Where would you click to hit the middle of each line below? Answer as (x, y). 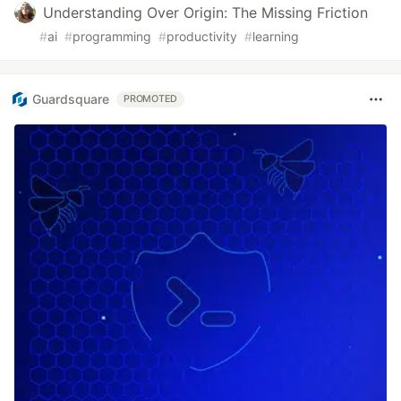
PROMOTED (151, 98)
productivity (202, 36)
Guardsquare (71, 99)
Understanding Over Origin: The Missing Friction (205, 12)
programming (112, 36)
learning (276, 36)
